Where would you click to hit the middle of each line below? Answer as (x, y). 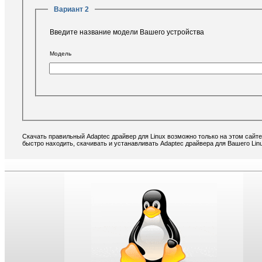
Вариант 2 (71, 9)
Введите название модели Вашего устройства (127, 32)
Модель (61, 54)
